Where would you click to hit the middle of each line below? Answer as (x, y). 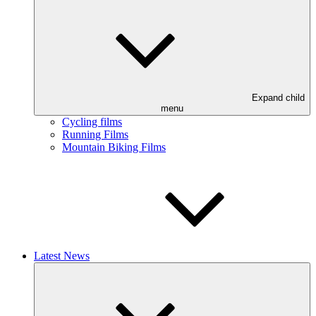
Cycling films (92, 122)
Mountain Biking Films (114, 147)
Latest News (62, 256)
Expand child (278, 98)
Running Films (95, 134)
